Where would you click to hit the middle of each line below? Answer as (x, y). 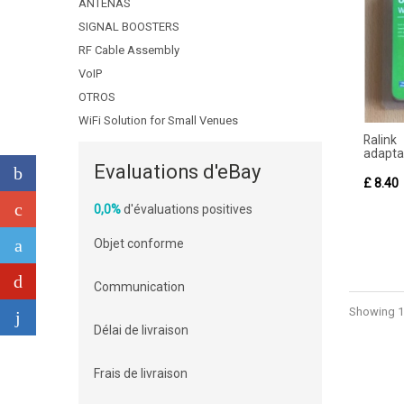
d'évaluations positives (187, 209)
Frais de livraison (141, 373)
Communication (139, 287)
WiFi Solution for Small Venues (158, 120)
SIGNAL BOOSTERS (129, 27)
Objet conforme (139, 243)
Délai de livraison (141, 330)
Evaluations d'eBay (177, 172)
